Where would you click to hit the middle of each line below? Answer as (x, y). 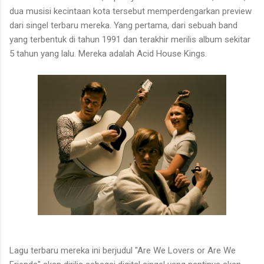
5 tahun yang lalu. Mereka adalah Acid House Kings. (108, 53)
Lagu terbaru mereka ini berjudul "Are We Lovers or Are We (123, 251)
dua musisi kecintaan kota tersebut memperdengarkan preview (131, 11)
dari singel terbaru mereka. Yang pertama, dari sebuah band (123, 25)
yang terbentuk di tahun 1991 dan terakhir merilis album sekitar (130, 39)
